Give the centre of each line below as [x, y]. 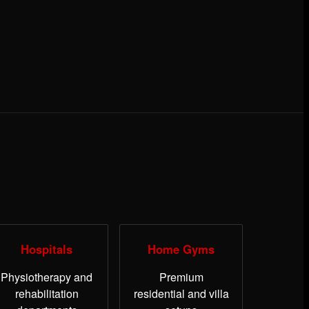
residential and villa [181, 294]
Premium [181, 277]
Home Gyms [181, 249]
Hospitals [47, 249]
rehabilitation [47, 294]
